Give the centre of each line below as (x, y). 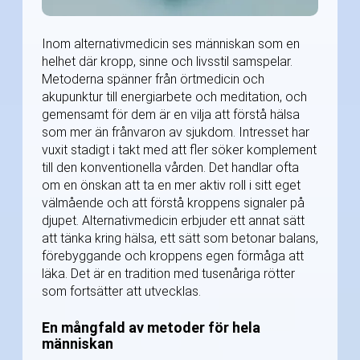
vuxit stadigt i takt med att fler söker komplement (179, 149)
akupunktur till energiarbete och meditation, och (174, 96)
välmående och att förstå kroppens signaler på (173, 202)
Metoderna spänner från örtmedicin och (153, 79)
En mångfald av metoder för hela (151, 327)
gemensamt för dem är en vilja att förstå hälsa (171, 114)
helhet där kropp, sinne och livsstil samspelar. (167, 61)
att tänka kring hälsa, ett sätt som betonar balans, (180, 238)
